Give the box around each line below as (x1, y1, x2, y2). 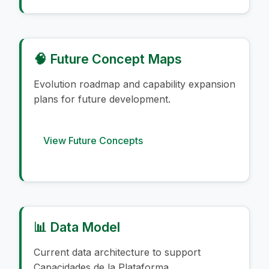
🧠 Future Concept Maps (34, 50, 182, 67)
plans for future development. (34, 92, 171, 105)
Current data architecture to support (34, 246, 201, 258)
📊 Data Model (34, 219, 120, 235)
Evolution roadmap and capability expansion (34, 77, 235, 90)
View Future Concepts (43, 134, 143, 147)
